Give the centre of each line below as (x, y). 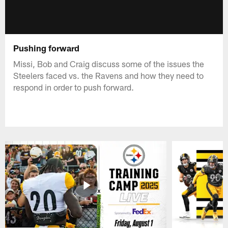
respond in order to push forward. (74, 87)
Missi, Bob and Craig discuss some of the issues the (109, 63)
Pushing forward (47, 48)
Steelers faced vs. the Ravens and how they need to (109, 75)
